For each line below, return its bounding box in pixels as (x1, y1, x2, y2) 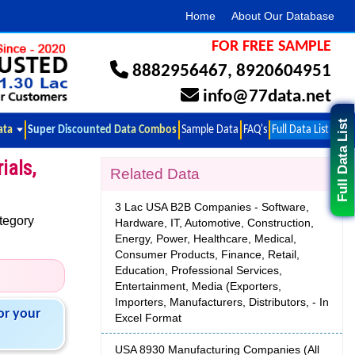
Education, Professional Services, (115, 264, 282, 277)
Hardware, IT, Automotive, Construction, (115, 216, 314, 230)
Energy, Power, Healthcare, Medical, (115, 232, 296, 246)
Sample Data (181, 122, 239, 137)
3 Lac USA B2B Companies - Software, (115, 200, 309, 214)
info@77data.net (203, 88, 331, 106)
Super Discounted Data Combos (28, 122, 177, 137)
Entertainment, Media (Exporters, (115, 280, 281, 293)
